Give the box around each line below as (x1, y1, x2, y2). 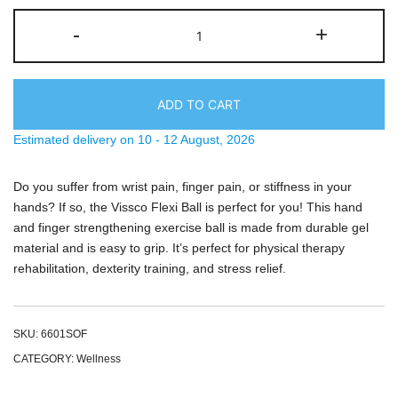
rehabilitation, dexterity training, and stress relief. (13, 261, 286, 276)
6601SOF (41, 328, 87, 341)
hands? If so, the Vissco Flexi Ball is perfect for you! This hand (13, 200, 362, 215)
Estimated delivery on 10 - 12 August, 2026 (13, 132, 255, 147)
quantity (197, 155, 243, 170)
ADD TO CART (157, 97, 241, 113)
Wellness (76, 353, 121, 366)
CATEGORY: (13, 353, 76, 366)
